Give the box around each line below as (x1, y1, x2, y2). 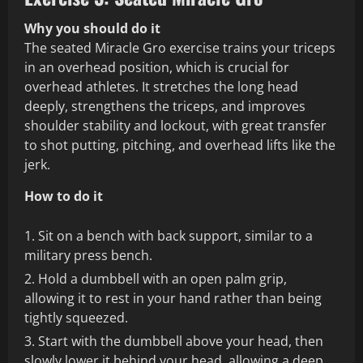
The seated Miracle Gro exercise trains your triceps (24, 39, 335, 58)
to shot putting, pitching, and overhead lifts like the (24, 136, 335, 155)
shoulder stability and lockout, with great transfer (24, 117, 327, 135)
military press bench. (24, 246, 152, 265)
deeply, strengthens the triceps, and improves (24, 97, 305, 116)
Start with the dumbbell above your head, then (38, 332, 323, 351)
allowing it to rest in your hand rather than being (24, 289, 322, 308)
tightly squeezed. (24, 309, 128, 327)
